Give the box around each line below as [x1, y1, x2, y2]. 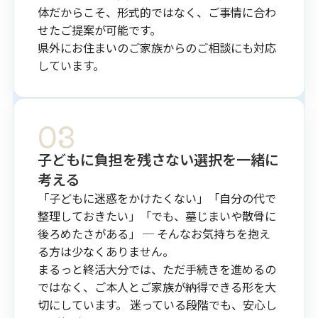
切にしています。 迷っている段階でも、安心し [38, 296, 278, 314]
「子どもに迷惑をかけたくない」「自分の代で [38, 190, 277, 207]
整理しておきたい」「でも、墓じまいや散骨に [38, 207, 277, 225]
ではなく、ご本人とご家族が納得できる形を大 [38, 278, 277, 296]
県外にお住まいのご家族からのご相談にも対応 [38, 38, 277, 56]
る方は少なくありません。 [38, 243, 175, 261]
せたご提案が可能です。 [38, 21, 162, 38]
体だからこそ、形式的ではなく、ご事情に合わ [38, 3, 277, 21]
